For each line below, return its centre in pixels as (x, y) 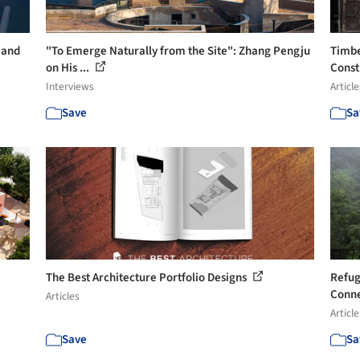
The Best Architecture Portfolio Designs (148, 277)
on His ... (69, 67)
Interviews (70, 86)
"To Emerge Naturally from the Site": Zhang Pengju (178, 51)
